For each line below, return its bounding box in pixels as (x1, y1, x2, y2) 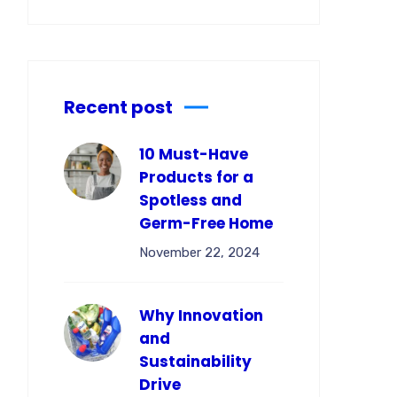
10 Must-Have (139, 144, 248, 165)
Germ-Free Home (139, 213, 273, 234)
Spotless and (139, 190, 242, 211)
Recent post (64, 95, 173, 120)
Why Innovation (139, 305, 263, 326)
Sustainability (139, 351, 252, 372)
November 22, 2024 (139, 245, 260, 261)
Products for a (139, 167, 253, 188)
